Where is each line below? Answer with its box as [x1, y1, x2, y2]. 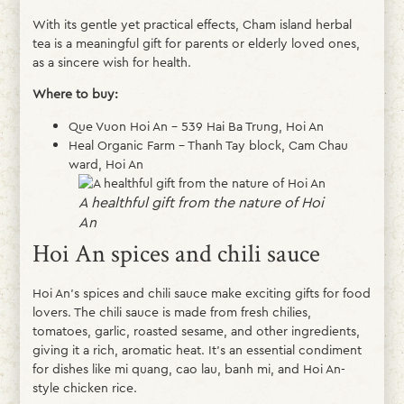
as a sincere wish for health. [32, 53, 191, 72]
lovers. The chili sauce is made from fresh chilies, [32, 302, 311, 321]
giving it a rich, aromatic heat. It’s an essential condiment [32, 340, 362, 359]
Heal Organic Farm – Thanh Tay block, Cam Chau [68, 135, 348, 154]
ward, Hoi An [68, 154, 143, 173]
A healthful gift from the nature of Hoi [78, 191, 324, 213]
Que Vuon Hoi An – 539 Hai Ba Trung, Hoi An [68, 116, 324, 135]
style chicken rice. [32, 378, 137, 397]
